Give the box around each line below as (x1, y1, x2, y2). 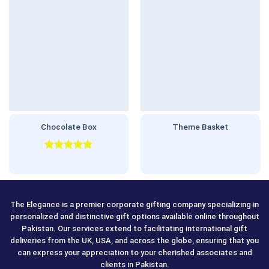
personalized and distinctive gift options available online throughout (10, 211, 259, 221)
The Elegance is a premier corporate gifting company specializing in (10, 199, 259, 209)
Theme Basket (172, 121, 228, 131)
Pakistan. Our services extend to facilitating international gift (22, 223, 247, 233)
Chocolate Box (41, 121, 97, 131)
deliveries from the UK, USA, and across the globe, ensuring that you (10, 235, 259, 245)
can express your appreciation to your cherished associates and (17, 247, 252, 257)
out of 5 (44, 163, 79, 174)
